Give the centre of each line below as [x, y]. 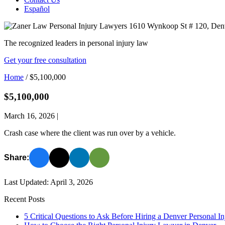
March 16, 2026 [30, 116]
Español [37, 9]
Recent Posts [24, 199]
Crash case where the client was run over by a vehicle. [90, 133]
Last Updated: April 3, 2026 [48, 182]
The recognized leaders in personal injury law [76, 43]
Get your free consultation [45, 60]
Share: [17, 158]
